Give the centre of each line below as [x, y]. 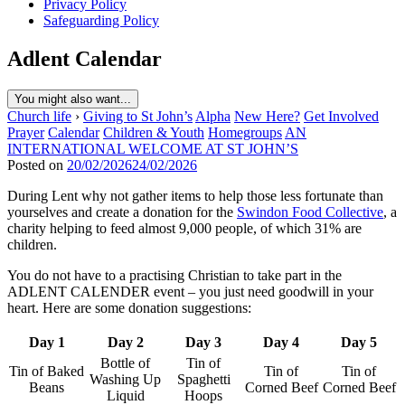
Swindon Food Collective [310, 212]
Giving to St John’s [138, 116]
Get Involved [341, 116]
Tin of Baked [47, 371]
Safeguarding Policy [101, 20]
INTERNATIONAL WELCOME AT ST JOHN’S [153, 148]
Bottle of [125, 363]
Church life [39, 116]
